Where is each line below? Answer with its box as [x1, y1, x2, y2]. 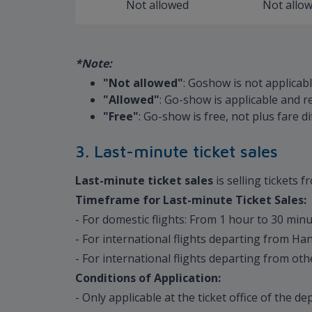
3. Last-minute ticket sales [75, 141, 278, 161]
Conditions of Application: [75, 270, 221, 286]
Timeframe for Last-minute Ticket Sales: [75, 192, 306, 208]
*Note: [75, 55, 112, 71]
